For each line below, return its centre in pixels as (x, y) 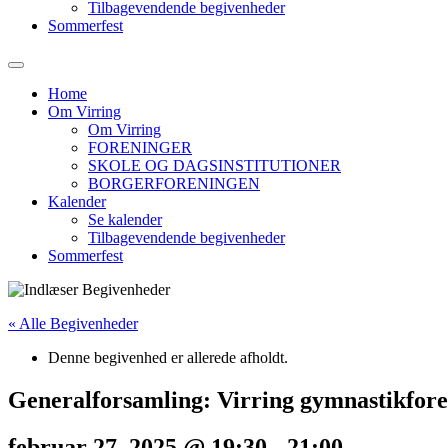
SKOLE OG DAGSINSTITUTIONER (214, 165)
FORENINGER (140, 147)
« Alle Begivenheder (73, 323)
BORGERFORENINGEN (174, 183)
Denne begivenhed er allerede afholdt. (168, 357)
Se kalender (125, 219)
